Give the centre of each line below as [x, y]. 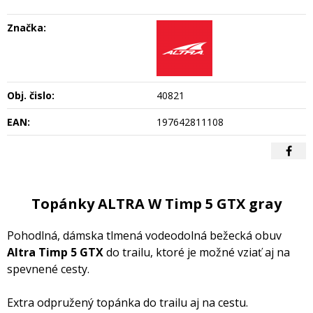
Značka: [27, 27]
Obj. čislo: [31, 95]
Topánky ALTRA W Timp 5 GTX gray [156, 203]
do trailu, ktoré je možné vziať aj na [197, 252]
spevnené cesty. [48, 269]
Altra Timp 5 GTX [55, 252]
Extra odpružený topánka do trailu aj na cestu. [128, 302]
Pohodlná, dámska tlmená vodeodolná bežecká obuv [144, 235]
